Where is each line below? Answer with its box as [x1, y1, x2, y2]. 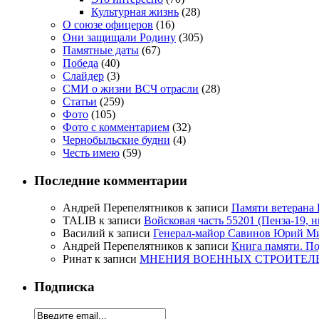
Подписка [34, 279, 95, 295]
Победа [63, 56, 98, 69]
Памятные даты [63, 43, 139, 56]
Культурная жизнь [91, 5, 179, 18]
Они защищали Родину [63, 31, 176, 43]
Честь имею [63, 146, 120, 159]
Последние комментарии [34, 172, 187, 188]
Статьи [63, 95, 97, 108]
